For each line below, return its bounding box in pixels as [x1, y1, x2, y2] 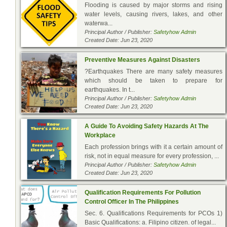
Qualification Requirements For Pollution [85, 188, 201, 196]
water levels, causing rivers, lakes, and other [85, 10, 222, 18]
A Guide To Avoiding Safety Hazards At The [85, 122, 209, 130]
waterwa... [85, 19, 112, 27]
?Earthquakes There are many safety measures [85, 67, 222, 75]
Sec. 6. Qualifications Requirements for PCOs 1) [85, 209, 222, 217]
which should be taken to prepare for [85, 77, 222, 84]
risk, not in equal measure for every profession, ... [85, 152, 219, 160]
